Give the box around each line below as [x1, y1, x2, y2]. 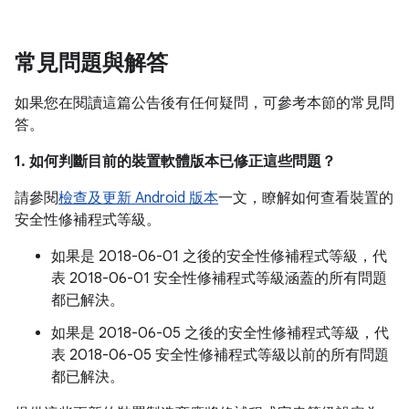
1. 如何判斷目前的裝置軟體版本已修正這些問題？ [15, 152, 336, 171]
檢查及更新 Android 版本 [58, 189, 218, 207]
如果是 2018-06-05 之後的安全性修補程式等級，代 [51, 324, 389, 342]
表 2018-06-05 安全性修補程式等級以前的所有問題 [51, 346, 389, 364]
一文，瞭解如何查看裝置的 [218, 189, 393, 207]
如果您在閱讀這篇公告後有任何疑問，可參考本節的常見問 [15, 94, 394, 112]
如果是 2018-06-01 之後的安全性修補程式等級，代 [51, 247, 387, 266]
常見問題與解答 [15, 49, 168, 77]
